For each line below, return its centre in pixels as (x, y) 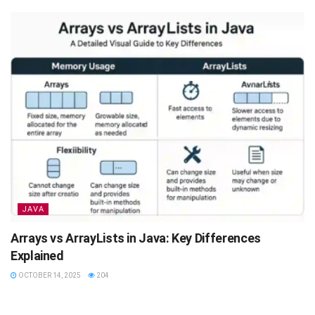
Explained (37, 256)
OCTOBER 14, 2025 (49, 276)
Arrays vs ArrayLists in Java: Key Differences (136, 238)
